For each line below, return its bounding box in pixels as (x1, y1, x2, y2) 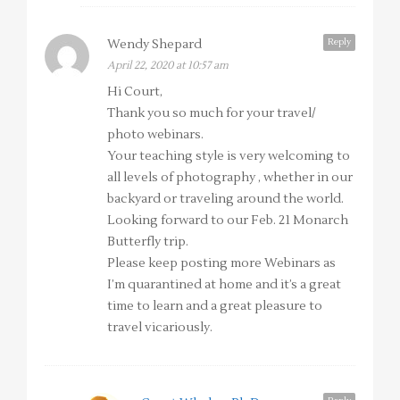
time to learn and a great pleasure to (107, 298, 322, 315)
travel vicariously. (107, 320, 212, 337)
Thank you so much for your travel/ (107, 105, 316, 122)
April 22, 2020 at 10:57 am (107, 59, 229, 73)
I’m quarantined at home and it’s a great (107, 277, 341, 294)
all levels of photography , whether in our (107, 170, 353, 187)
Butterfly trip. (107, 234, 188, 251)
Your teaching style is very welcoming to (107, 148, 350, 165)
